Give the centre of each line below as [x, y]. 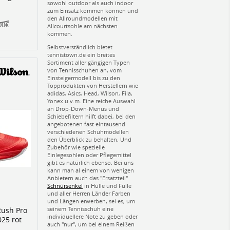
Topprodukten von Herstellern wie [93, 85]
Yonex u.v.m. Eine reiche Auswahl [91, 101]
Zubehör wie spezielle [76, 147]
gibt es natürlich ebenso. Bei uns [90, 162]
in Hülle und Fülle [107, 185]
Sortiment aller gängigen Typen [89, 62]
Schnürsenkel [65, 185]
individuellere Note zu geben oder [92, 216]
